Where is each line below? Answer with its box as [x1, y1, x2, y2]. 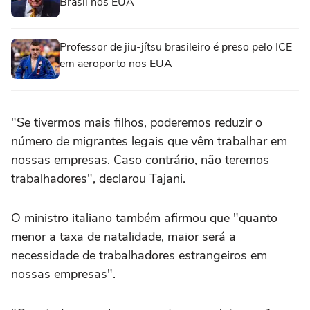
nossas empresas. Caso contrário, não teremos [11, 152, 269, 169]
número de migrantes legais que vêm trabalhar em [11, 133, 287, 150]
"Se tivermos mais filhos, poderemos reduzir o [11, 114, 262, 131]
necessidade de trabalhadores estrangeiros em [11, 247, 267, 264]
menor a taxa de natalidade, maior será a [11, 228, 236, 246]
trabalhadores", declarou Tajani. [11, 170, 185, 188]
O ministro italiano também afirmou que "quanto [11, 210, 277, 227]
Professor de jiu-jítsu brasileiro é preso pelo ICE [60, 39, 292, 55]
